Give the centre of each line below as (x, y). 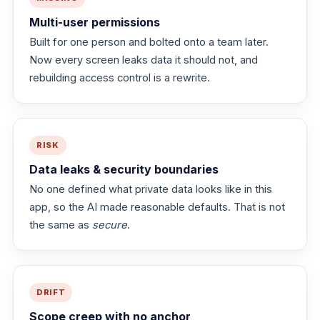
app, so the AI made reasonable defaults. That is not (157, 207)
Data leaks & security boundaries (124, 169)
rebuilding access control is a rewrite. (120, 77)
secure (110, 225)
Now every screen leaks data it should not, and (144, 60)
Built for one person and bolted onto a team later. (149, 42)
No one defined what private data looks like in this (151, 189)
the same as (61, 225)
